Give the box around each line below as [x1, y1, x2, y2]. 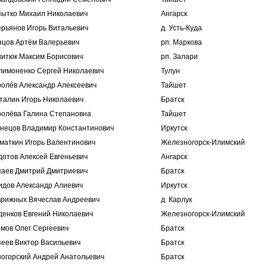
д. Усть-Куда [161, 24, 202, 32]
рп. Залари [161, 52, 198, 61]
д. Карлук [161, 195, 192, 204]
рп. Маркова [161, 38, 202, 46]
